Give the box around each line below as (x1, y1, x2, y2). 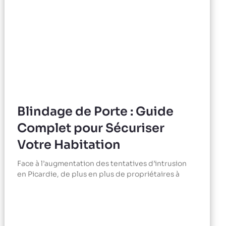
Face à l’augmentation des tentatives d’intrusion (17, 159, 187, 168)
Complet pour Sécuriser (17, 121, 165, 136)
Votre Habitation (17, 137, 121, 153)
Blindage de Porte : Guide (17, 104, 174, 120)
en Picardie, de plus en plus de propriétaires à (17, 169, 180, 179)
